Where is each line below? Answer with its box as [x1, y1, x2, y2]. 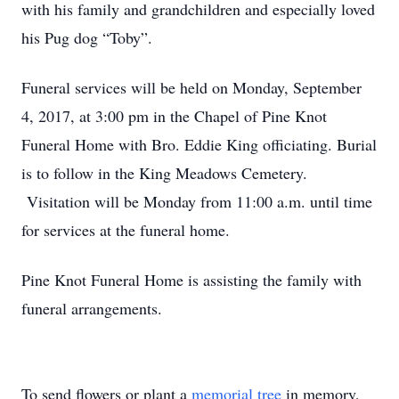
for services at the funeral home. [21, 219, 230, 240]
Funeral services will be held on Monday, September [21, 77, 362, 98]
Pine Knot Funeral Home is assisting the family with [21, 269, 362, 290]
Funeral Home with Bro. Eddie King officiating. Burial [21, 134, 377, 155]
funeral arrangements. [21, 297, 167, 319]
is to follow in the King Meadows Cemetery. [21, 162, 307, 183]
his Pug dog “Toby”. [21, 27, 152, 48]
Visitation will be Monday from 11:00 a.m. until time [21, 191, 372, 212]
